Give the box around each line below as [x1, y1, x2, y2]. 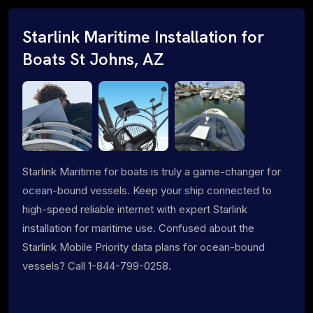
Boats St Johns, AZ [22, 48, 164, 70]
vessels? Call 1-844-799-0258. [22, 259, 171, 272]
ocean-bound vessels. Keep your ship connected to [22, 183, 272, 197]
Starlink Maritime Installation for [22, 26, 264, 48]
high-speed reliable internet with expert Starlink [22, 202, 247, 216]
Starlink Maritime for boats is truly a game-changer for [22, 164, 281, 178]
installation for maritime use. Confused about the [22, 221, 254, 235]
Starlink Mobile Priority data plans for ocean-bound [22, 240, 265, 254]
